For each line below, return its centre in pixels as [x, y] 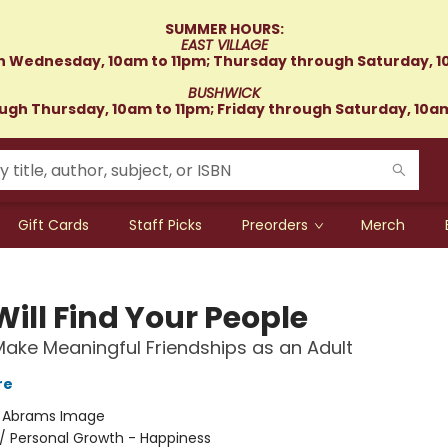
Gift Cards [53, 225]
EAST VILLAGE [224, 45]
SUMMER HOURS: [224, 29]
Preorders [275, 225]
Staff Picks [165, 225]
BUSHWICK [224, 93]
